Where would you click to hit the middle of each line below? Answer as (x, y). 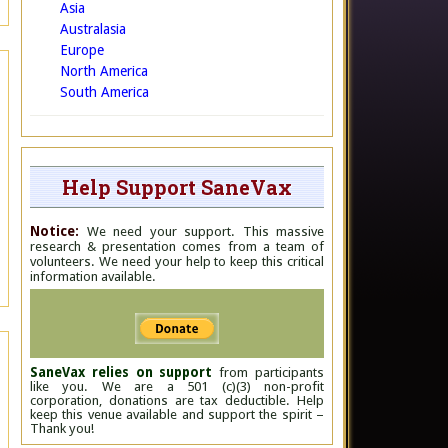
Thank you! (62, 428)
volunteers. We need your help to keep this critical (177, 261)
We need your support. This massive (201, 231)
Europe (82, 50)
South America (104, 92)
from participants (268, 372)
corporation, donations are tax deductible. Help (177, 400)
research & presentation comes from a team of (177, 246)
